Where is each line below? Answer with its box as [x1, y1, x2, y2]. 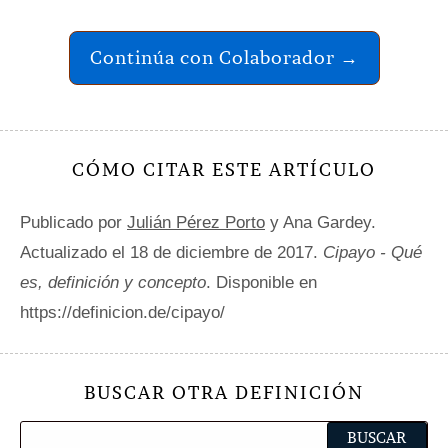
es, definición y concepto [20, 273, 206, 292]
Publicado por [20, 213, 127, 232]
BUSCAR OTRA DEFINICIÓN [84, 381, 364, 404]
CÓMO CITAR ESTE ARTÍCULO [72, 158, 376, 181]
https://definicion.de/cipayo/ [20, 303, 225, 322]
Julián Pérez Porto [127, 213, 265, 232]
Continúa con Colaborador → [89, 46, 359, 69]
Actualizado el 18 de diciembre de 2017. [20, 243, 323, 262]
